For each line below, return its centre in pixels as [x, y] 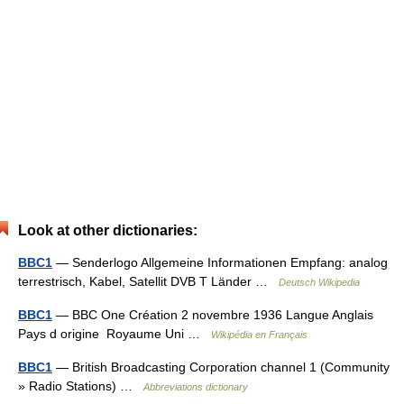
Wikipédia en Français [259, 335]
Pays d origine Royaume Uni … [115, 334]
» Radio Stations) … [81, 386]
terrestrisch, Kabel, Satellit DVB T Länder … [148, 281]
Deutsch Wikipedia [319, 282]
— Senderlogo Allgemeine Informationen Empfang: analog [220, 262]
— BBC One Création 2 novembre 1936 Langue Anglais [213, 315]
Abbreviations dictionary [196, 387]
